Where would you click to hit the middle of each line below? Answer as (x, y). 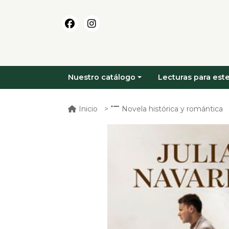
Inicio (88, 109)
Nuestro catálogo (102, 77)
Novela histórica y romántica (172, 109)
